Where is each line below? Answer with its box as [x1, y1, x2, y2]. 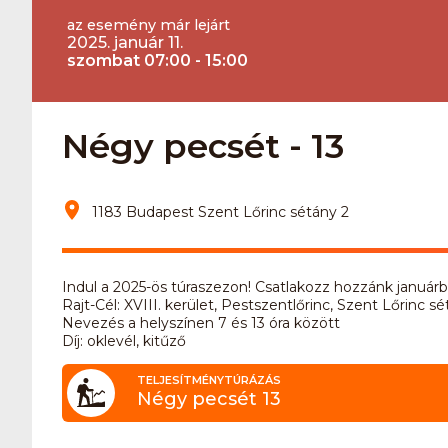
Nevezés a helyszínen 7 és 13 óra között [62, 313, 340, 332]
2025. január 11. [67, 33, 183, 52]
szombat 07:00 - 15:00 [67, 51, 248, 70]
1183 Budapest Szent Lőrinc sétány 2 [92, 202, 349, 221]
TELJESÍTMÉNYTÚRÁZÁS [137, 372, 281, 387]
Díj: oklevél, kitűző [62, 331, 186, 350]
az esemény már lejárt [67, 16, 230, 34]
